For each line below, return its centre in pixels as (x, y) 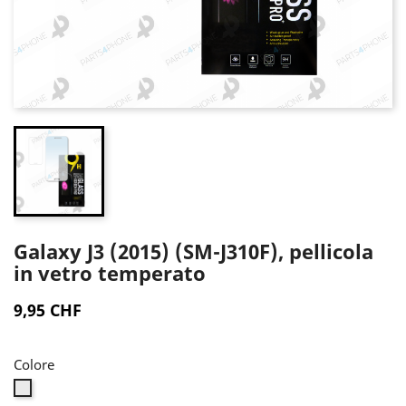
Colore (34, 364)
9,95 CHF (48, 309)
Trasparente (66, 388)
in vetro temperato (110, 272)
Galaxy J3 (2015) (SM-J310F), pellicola (193, 251)
